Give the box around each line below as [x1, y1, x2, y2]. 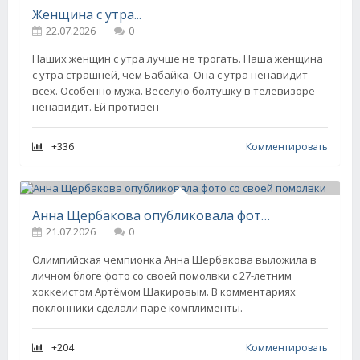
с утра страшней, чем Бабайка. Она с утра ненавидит [32, 67, 308, 82]
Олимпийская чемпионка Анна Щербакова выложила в [32, 252, 317, 267]
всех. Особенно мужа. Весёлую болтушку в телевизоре [32, 84, 315, 98]
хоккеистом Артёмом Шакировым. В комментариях [32, 284, 296, 299]
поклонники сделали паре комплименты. [32, 301, 243, 315]
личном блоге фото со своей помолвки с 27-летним [32, 268, 292, 283]
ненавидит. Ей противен [32, 100, 159, 114]
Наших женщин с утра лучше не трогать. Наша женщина [32, 51, 323, 66]
